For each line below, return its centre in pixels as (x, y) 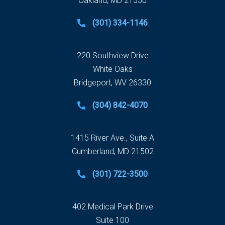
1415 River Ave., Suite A (113, 138)
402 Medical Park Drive (113, 207)
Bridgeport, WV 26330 (113, 83)
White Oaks (113, 69)
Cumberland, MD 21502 (113, 152)
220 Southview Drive (113, 56)
